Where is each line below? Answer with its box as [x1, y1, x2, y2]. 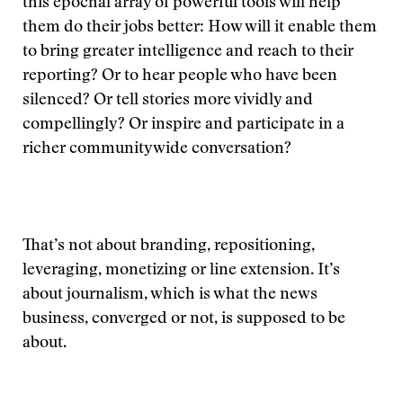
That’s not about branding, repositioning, [22, 238, 315, 255]
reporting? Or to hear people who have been [22, 68, 337, 85]
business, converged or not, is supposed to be [22, 311, 345, 327]
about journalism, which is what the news [22, 287, 318, 303]
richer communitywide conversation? [22, 141, 291, 157]
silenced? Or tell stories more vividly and [22, 93, 313, 109]
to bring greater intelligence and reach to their [22, 44, 354, 60]
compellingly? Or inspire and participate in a [22, 117, 345, 133]
